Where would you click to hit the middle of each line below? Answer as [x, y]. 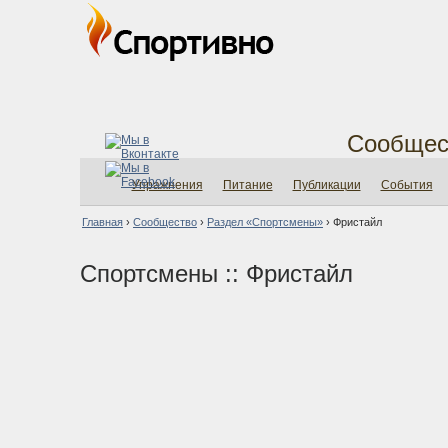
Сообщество [165, 222]
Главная [102, 222]
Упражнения [167, 185]
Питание [247, 185]
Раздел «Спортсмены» [265, 222]
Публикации [326, 185]
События [406, 185]
